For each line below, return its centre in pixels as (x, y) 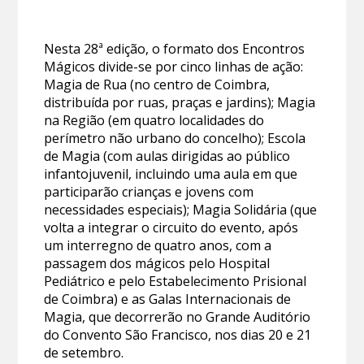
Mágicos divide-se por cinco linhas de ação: (174, 67)
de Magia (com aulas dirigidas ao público (167, 156)
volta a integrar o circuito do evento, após (171, 228)
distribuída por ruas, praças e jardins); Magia (180, 103)
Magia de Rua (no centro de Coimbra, (157, 85)
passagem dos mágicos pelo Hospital (157, 264)
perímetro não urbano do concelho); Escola (175, 139)
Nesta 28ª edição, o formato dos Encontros (175, 49)
